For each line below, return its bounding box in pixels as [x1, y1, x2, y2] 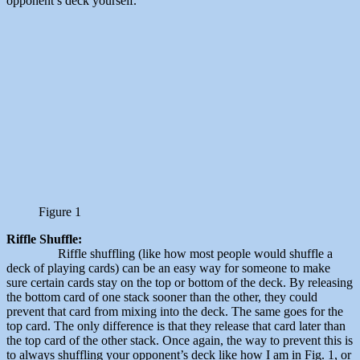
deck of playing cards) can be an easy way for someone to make [6, 261, 330, 276]
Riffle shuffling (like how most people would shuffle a [6, 247, 333, 261]
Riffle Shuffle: [6, 232, 82, 247]
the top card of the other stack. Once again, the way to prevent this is [6, 333, 353, 348]
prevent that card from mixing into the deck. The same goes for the [6, 305, 343, 319]
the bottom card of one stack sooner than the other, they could [6, 290, 317, 305]
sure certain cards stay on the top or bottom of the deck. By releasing [6, 276, 353, 290]
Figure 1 [39, 205, 81, 219]
